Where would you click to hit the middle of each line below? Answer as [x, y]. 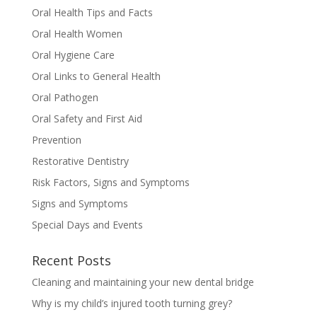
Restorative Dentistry [80, 161]
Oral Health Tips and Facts [92, 12]
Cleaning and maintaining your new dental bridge [143, 282]
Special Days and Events [87, 224]
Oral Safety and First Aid [87, 118]
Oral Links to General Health [96, 76]
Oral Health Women [77, 33]
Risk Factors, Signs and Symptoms [110, 182]
